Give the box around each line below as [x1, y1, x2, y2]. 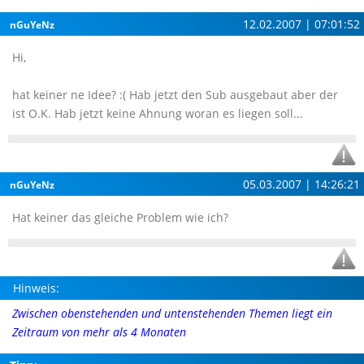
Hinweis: [13, 280, 59, 296]
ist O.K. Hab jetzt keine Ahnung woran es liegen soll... [12, 106, 303, 121]
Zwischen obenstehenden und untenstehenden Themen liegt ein [12, 305, 332, 321]
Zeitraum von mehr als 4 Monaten [12, 324, 186, 340]
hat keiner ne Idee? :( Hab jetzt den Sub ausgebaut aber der [12, 87, 338, 102]
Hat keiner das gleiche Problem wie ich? [12, 210, 228, 225]
